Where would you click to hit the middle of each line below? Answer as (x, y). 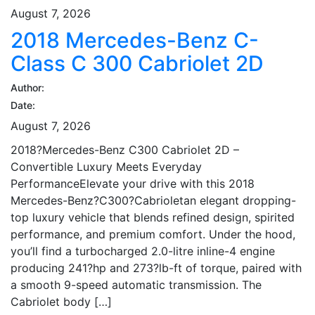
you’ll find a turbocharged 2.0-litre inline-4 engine (143, 251)
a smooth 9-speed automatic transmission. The (136, 284)
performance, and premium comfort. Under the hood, (153, 234)
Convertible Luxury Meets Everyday (106, 166)
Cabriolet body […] (61, 301)
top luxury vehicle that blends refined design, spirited (153, 217)
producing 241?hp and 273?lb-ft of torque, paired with (156, 268)
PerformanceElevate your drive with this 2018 (133, 183)
